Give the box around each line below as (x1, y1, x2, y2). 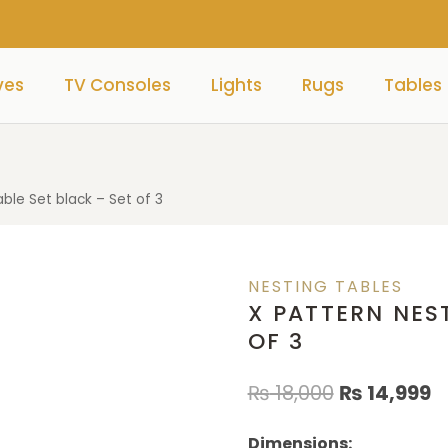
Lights (211, 73, 263, 98)
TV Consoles (64, 73, 172, 98)
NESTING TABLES (247, 274, 403, 298)
